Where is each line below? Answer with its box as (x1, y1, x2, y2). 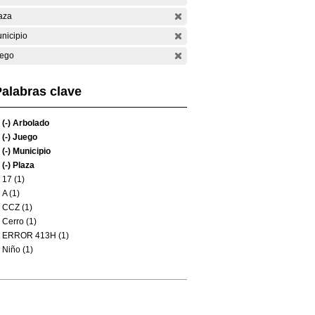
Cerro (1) (2, 217, 37, 226)
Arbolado (11, 118, 49, 128)
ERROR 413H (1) (2, 231, 69, 240)
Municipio (11, 146, 51, 156)
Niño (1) (2, 245, 33, 255)
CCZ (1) (2, 202, 32, 212)
